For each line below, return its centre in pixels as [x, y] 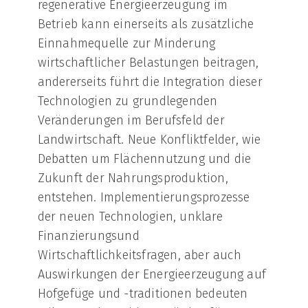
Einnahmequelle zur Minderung [126, 43]
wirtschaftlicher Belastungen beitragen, [148, 62]
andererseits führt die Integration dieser [150, 81]
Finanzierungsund [88, 235]
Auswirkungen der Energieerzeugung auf [152, 274]
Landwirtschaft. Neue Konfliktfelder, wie [149, 139]
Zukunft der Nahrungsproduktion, [133, 178]
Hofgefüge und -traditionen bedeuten [143, 293]
